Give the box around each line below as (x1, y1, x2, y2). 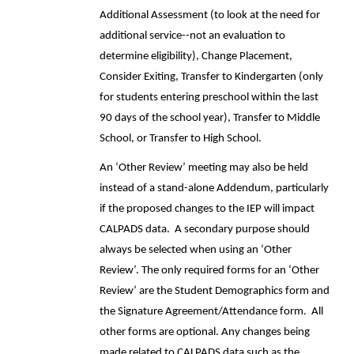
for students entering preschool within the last (100, 92, 318, 104)
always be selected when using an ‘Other (100, 244, 292, 256)
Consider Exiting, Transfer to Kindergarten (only (100, 71, 323, 83)
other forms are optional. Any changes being (100, 326, 310, 338)
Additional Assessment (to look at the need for (100, 9, 320, 21)
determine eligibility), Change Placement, (100, 51, 292, 62)
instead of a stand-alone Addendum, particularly (100, 183, 329, 194)
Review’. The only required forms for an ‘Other (100, 265, 319, 277)
